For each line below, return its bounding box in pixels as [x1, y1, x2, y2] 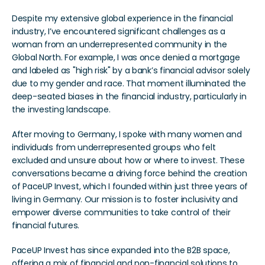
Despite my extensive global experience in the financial [12, 12, 233, 24]
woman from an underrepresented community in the [12, 38, 227, 50]
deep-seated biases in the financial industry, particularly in [12, 91, 247, 102]
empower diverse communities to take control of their [12, 206, 231, 218]
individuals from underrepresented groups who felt [12, 141, 216, 153]
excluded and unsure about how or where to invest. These [12, 154, 245, 166]
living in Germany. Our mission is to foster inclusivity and [12, 193, 238, 205]
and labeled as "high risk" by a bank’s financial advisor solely [12, 64, 250, 76]
